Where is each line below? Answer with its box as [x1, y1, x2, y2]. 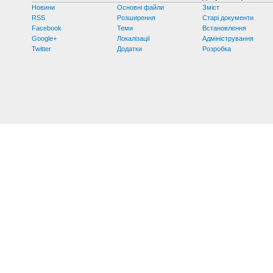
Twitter [32, 44, 52, 52]
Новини [32, 3, 55, 11]
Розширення [117, 13, 156, 21]
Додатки [117, 44, 143, 52]
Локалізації [117, 34, 151, 42]
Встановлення [202, 24, 247, 32]
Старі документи [202, 13, 254, 21]
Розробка [202, 44, 232, 52]
